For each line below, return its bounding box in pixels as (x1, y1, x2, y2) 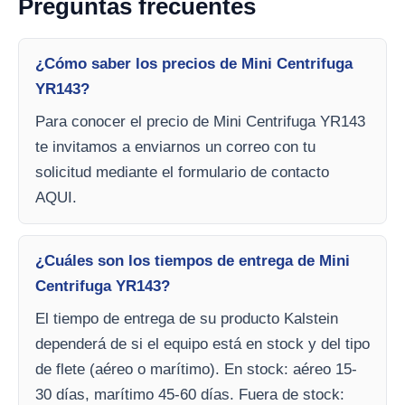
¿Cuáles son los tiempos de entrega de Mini (35, 252, 350, 270)
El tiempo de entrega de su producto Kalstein (35, 310, 338, 328)
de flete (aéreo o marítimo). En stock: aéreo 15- (35, 361, 357, 379)
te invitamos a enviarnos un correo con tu (35, 138, 316, 156)
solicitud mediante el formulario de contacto (35, 164, 329, 182)
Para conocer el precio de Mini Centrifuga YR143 (35, 113, 365, 131)
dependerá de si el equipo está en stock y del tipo (35, 335, 370, 353)
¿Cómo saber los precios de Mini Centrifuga (35, 55, 353, 73)
